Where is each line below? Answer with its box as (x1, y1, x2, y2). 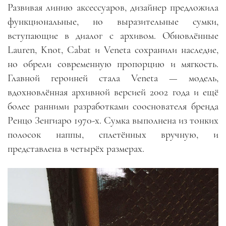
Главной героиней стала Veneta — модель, (8, 72, 218, 84)
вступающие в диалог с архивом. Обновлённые (8, 30, 218, 42)
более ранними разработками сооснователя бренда (8, 100, 218, 112)
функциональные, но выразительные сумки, (8, 16, 218, 28)
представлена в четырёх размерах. (8, 143, 144, 155)
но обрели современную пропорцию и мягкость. (8, 58, 218, 70)
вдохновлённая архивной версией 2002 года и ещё (8, 86, 218, 98)
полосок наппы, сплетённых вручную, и (8, 129, 218, 141)
